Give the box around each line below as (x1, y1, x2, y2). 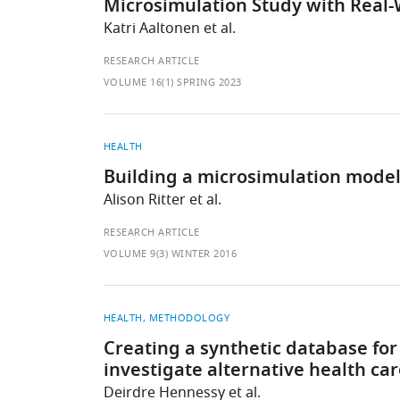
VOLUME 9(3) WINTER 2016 (103, 246, 237, 261)
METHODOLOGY (148, 311, 230, 325)
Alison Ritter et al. (103, 189, 221, 211)
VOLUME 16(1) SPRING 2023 (103, 75, 242, 89)
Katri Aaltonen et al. (103, 18, 236, 39)
